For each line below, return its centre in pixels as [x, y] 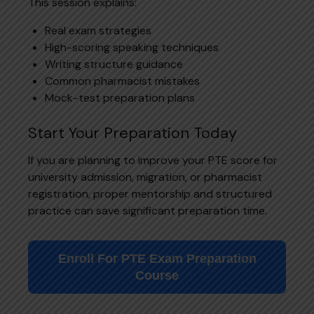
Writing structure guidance [114, 64]
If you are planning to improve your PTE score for [153, 160]
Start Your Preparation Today [132, 132]
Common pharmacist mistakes [122, 81]
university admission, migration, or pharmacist [145, 177]
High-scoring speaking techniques [132, 47]
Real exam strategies [98, 30]
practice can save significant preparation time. [148, 210]
